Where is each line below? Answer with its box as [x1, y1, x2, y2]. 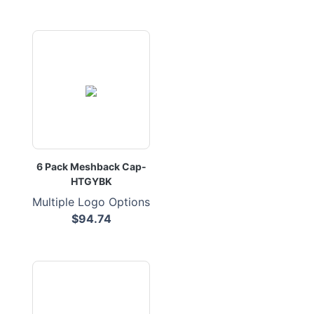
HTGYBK [70, 175, 112, 187]
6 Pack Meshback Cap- [36, 161, 146, 172]
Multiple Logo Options [32, 195, 150, 209]
